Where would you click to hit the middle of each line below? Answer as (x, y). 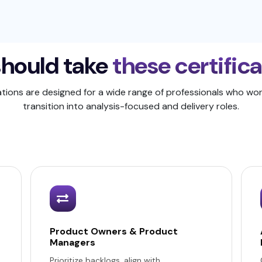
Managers (72, 242)
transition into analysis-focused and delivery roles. (131, 106)
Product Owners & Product (113, 231)
